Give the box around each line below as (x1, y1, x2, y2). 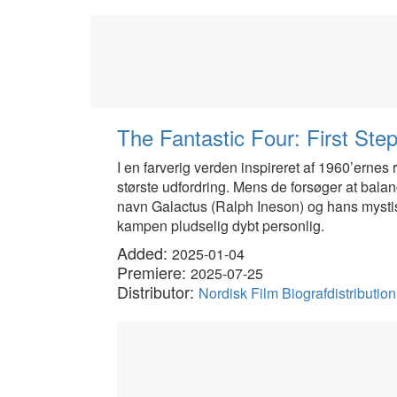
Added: (117, 241, 172, 264)
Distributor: (117, 280, 198, 303)
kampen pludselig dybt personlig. (117, 215, 324, 236)
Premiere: (117, 261, 191, 284)
